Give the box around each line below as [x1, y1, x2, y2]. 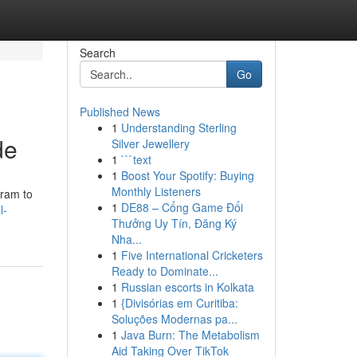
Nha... [111, 231, 142, 247]
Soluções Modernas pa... [111, 311, 237, 327]
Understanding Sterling [120, 120, 237, 135]
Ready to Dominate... [111, 263, 218, 279]
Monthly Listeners [111, 183, 201, 199]
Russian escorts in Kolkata [120, 279, 254, 295]
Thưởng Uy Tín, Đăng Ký [111, 215, 237, 231]
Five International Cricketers [120, 247, 263, 263]
